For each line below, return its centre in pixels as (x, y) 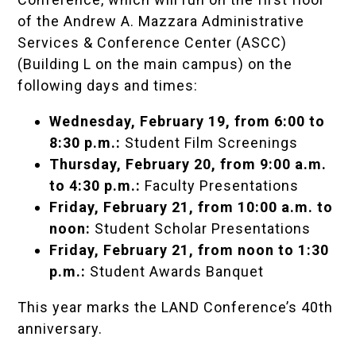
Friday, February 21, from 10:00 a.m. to (192, 207)
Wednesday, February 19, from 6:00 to (188, 122)
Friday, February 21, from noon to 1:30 (190, 250)
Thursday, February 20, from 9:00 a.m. (188, 164)
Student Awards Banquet (175, 272)
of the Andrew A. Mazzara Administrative (161, 21)
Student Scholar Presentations (201, 229)
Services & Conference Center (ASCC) (153, 43)
